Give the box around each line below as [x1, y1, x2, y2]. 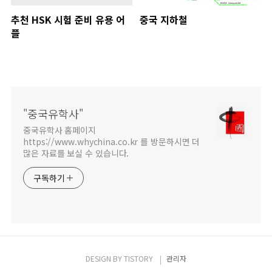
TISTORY [124, 253, 153, 264]
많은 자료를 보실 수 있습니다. [23, 147, 129, 160]
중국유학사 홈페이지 [23, 124, 96, 137]
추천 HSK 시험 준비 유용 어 [11, 12, 125, 27]
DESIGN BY [86, 253, 124, 264]
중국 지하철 [139, 12, 188, 27]
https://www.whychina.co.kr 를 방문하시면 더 [23, 135, 200, 148]
